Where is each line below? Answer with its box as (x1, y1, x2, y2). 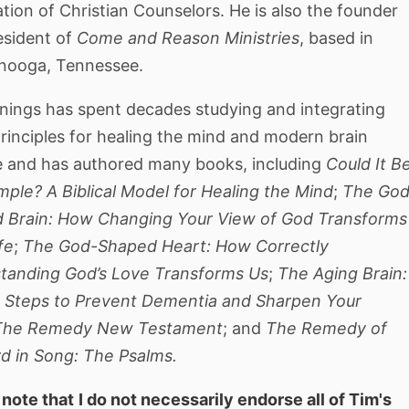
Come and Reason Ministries (77, 27, 300, 47)
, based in (299, 27, 374, 47)
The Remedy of (261, 318, 388, 338)
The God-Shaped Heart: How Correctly (18, 236, 330, 256)
